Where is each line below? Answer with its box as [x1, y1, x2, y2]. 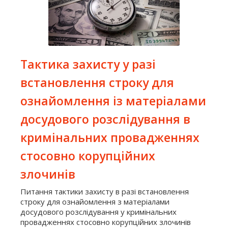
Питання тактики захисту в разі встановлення [20, 186, 189, 197]
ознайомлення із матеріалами [20, 93, 206, 109]
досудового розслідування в [20, 111, 190, 128]
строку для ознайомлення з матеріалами [20, 196, 169, 207]
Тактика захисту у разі [20, 56, 156, 73]
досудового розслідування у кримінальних [20, 207, 177, 217]
